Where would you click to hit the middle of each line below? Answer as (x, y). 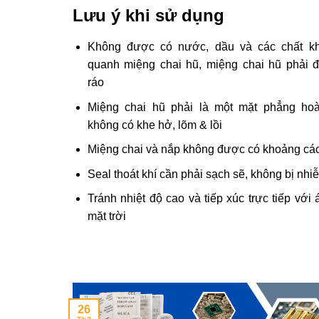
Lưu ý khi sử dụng (148, 16)
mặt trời (106, 216)
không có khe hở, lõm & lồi (155, 125)
